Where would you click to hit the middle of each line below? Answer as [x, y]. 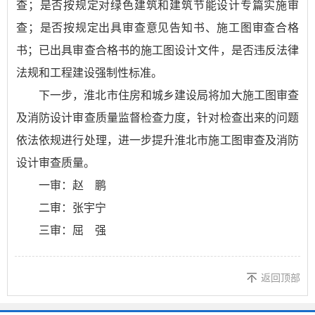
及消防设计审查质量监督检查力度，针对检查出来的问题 [157, 118]
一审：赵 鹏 [72, 185]
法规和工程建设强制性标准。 [89, 73]
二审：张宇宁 [72, 208]
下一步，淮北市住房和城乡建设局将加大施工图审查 [169, 95]
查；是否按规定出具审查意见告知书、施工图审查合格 [157, 28]
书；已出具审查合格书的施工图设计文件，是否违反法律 [157, 50]
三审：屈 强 [72, 230]
